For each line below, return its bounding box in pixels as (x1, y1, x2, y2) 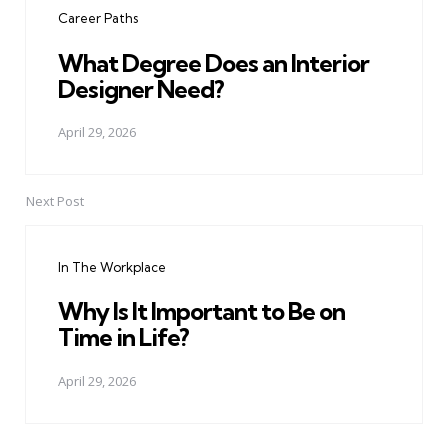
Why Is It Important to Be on (58, 296, 345, 327)
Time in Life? (58, 322, 189, 353)
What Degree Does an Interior (58, 47, 369, 78)
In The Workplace (58, 259, 166, 276)
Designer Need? (58, 73, 224, 104)
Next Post (26, 192, 84, 211)
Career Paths (58, 10, 138, 27)
